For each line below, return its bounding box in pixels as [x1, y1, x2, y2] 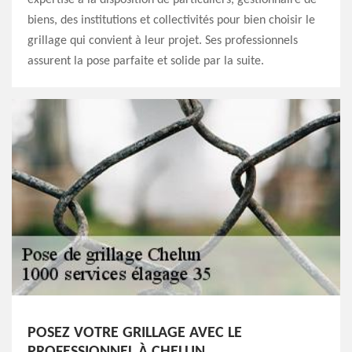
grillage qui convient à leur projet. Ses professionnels [27, 34, 298, 47]
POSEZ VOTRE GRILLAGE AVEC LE [27, 325, 242, 342]
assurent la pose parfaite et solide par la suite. [27, 54, 264, 68]
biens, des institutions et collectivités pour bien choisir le [27, 13, 315, 27]
